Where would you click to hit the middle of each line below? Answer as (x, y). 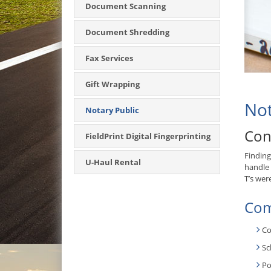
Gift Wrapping (113, 84)
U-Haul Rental (113, 162)
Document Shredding (127, 32)
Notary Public (112, 110)
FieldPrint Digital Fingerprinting (148, 136)
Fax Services (109, 58)
